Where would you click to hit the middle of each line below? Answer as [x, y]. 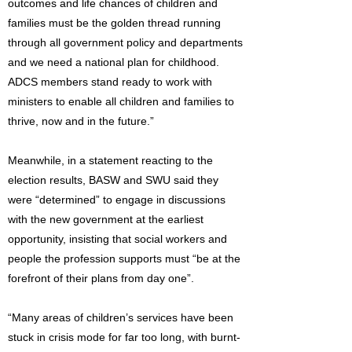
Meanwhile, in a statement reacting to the [110, 160]
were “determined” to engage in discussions [117, 200]
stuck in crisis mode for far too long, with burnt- [124, 337]
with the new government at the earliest [106, 219]
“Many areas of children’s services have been [121, 317]
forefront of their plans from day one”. [101, 278]
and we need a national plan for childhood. [114, 62]
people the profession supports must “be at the [124, 258]
